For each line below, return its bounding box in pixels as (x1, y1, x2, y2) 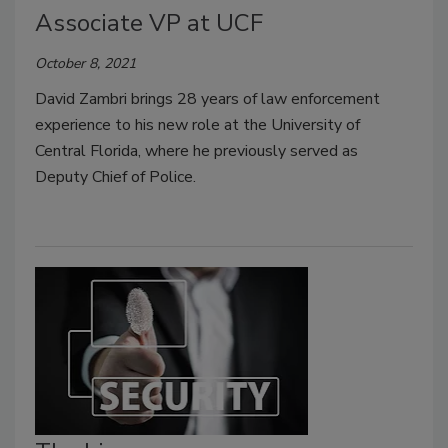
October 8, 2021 (35, 54, 136, 74)
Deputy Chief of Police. (35, 166, 196, 189)
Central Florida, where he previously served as (35, 140, 358, 163)
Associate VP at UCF (35, 7, 263, 40)
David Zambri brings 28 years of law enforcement (35, 88, 380, 111)
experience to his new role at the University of (35, 114, 360, 137)
